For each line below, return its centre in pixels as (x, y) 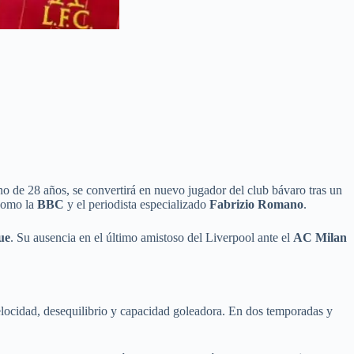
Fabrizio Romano (256, 204)
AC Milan (320, 237)
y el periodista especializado (137, 204)
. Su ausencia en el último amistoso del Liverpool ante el (152, 237)
